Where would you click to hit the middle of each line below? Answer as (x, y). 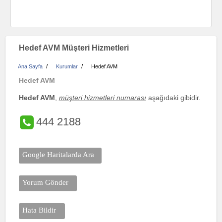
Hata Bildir (39, 210)
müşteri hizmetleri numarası (102, 98)
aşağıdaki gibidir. (173, 98)
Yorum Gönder (46, 183)
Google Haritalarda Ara (58, 155)
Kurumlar (67, 66)
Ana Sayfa (30, 66)
